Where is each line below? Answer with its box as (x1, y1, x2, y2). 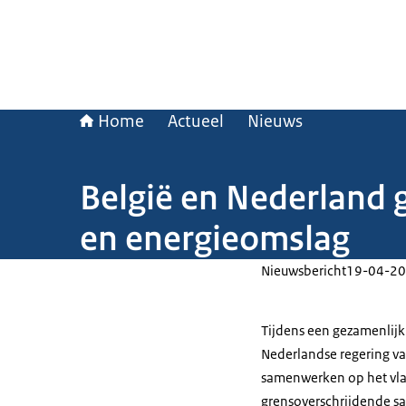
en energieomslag (80, 217, 350, 260)
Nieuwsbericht (261, 262, 346, 279)
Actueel (168, 111, 224, 132)
